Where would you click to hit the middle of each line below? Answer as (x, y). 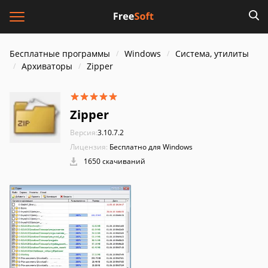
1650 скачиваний (114, 161)
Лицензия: (89, 147)
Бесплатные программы (60, 54)
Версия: (84, 133)
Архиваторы (47, 66)
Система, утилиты (212, 54)
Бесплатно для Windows (151, 147)
